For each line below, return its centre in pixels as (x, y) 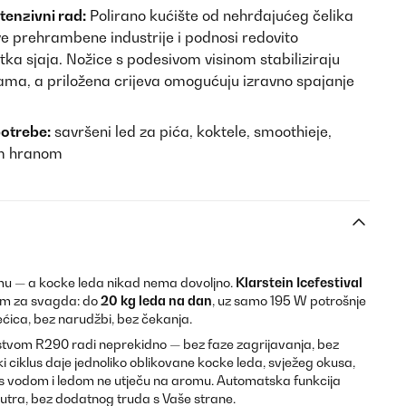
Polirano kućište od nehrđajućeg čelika (220, 15)
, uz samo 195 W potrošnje (289, 300)
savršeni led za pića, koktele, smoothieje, (191, 131)
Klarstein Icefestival (299, 282)
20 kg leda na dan (156, 300)
